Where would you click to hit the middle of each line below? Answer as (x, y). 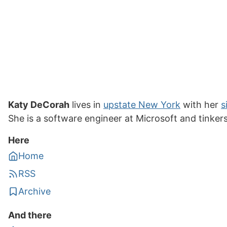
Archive (34, 191)
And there (30, 215)
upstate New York (142, 105)
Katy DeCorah (39, 105)
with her (201, 105)
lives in (86, 105)
